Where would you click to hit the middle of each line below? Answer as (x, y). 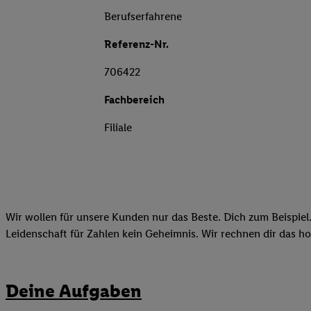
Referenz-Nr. (136, 44)
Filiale (118, 128)
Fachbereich (134, 100)
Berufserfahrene (143, 17)
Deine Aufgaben (74, 291)
